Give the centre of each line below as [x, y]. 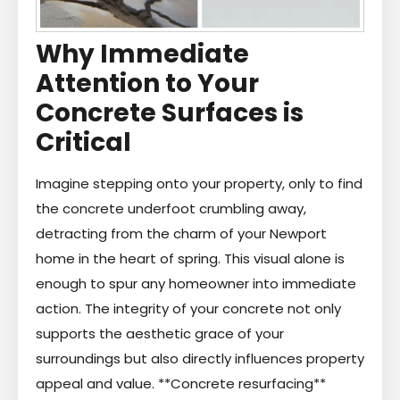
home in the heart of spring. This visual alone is [190, 258]
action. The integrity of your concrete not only [188, 308]
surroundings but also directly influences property [200, 358]
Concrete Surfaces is [170, 112]
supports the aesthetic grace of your [160, 333]
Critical [83, 142]
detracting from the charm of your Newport [181, 233]
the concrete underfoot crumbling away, [171, 208]
